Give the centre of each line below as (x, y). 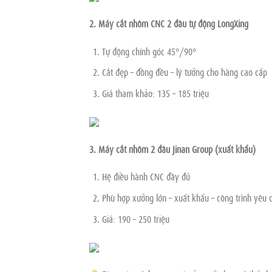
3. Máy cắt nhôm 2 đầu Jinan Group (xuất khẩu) (172, 148)
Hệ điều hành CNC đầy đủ (146, 176)
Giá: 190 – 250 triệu (135, 218)
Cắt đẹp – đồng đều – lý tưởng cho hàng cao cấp (184, 72)
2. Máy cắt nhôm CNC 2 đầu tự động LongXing (169, 23)
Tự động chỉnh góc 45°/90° (149, 51)
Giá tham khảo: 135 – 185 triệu (155, 93)
